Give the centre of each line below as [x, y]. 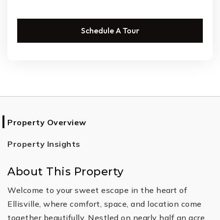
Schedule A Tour [110, 30]
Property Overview [47, 122]
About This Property [66, 172]
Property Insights [44, 144]
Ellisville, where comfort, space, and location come [105, 204]
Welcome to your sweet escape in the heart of [97, 190]
